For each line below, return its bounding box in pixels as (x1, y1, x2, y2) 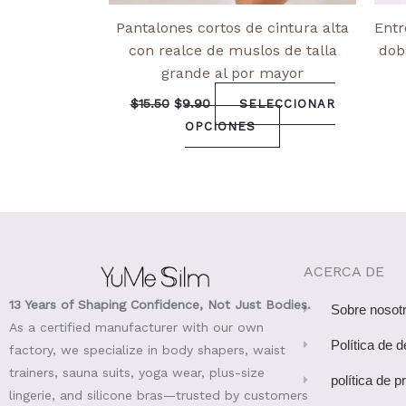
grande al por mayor (161, 63, 304, 82)
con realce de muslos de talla (128, 41, 337, 59)
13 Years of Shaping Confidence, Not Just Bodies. (9, 296, 312, 312)
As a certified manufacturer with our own (9, 319, 265, 334)
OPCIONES (185, 119, 256, 133)
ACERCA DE (303, 262, 384, 280)
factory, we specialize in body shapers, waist (9, 342, 286, 357)
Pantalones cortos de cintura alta (116, 18, 349, 36)
